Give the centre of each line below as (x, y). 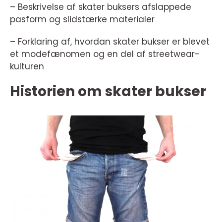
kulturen (27, 66)
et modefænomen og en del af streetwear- (105, 54)
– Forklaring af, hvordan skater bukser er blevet (110, 42)
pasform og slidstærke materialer (82, 19)
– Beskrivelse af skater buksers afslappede (101, 7)
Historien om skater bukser (108, 91)
